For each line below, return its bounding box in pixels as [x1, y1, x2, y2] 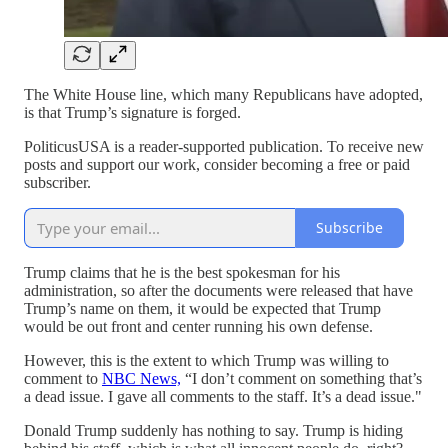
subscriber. [24, 173, 91, 191]
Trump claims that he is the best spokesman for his [24, 263, 340, 281]
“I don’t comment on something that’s [181, 369, 422, 387]
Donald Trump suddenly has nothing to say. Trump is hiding [24, 421, 403, 439]
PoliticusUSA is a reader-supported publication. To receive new [24, 137, 424, 155]
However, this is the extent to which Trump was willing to [24, 351, 389, 369]
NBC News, [102, 369, 181, 387]
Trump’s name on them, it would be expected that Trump [24, 299, 381, 317]
